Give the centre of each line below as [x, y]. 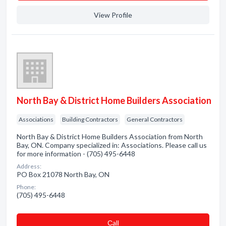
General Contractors [155, 119]
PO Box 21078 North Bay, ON [63, 174]
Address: [29, 166]
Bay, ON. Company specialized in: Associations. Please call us [112, 145]
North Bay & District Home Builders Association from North [110, 136]
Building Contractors [90, 119]
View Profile [113, 15]
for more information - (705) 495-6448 [76, 154]
